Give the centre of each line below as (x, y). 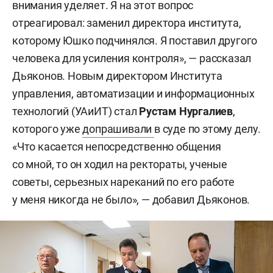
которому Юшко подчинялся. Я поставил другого (135, 41)
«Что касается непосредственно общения (117, 147)
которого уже (48, 129)
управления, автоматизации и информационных (133, 94)
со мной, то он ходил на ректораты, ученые (120, 165)
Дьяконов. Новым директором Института (117, 76)
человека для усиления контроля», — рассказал (132, 58)
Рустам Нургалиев (186, 112)
